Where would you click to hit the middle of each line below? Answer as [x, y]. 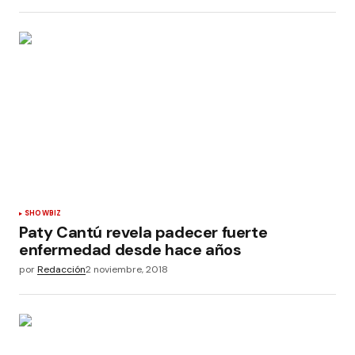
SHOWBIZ [43, 213]
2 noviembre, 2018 [127, 269]
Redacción [61, 269]
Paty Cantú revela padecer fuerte [143, 232]
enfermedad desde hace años [130, 249]
